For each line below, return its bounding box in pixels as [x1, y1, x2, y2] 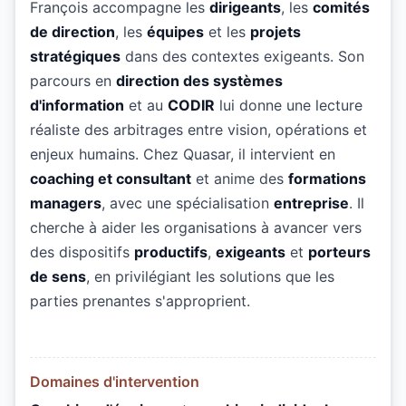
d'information [30, 96, 124, 115]
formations [288, 169, 366, 188]
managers [30, 194, 101, 213]
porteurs [308, 243, 371, 262]
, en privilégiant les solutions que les [86, 267, 334, 286]
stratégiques [30, 47, 121, 66]
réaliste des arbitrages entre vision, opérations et [30, 121, 367, 140]
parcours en [30, 72, 116, 91]
